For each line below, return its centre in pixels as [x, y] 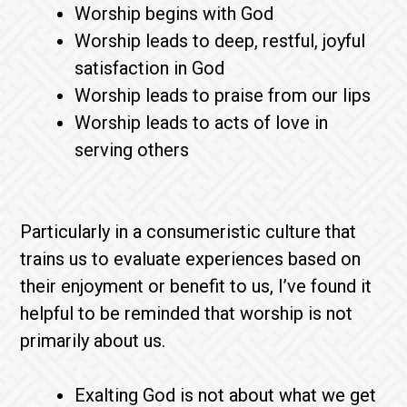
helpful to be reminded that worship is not [187, 313]
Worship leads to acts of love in [202, 122]
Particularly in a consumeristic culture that [189, 231]
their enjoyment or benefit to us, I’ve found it [196, 286]
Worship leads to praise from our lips [228, 95]
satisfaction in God [154, 68]
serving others [137, 149]
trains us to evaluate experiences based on [191, 258]
